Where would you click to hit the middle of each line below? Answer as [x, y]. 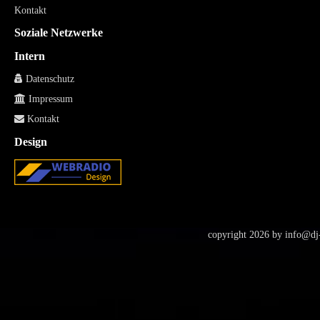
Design [31, 142]
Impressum [49, 99]
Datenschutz [49, 79]
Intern [30, 56]
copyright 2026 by [246, 235]
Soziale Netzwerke [59, 33]
